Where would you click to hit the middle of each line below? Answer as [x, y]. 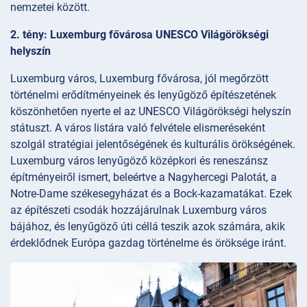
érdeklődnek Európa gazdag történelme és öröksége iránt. [148, 243]
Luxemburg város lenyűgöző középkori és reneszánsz [139, 160]
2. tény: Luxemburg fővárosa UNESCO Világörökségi [139, 34]
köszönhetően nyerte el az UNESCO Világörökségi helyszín [151, 111]
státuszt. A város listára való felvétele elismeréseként [138, 127]
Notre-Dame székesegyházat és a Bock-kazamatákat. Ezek [151, 193]
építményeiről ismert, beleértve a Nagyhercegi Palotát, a [144, 177]
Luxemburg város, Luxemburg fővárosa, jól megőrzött [139, 78]
